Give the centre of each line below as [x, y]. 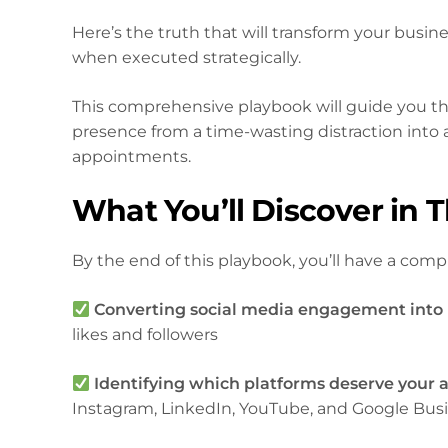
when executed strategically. [186, 58]
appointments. [131, 157]
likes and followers [145, 335]
